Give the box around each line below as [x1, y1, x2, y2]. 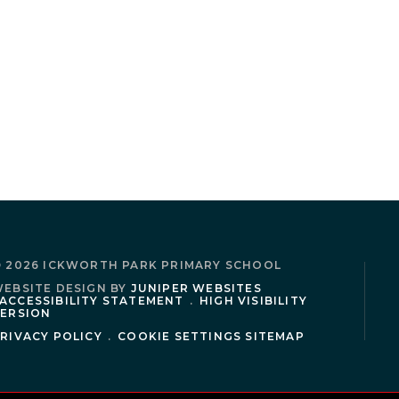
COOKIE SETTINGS [118, 329, 242, 343]
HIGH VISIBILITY [199, 293, 308, 307]
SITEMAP [245, 329, 305, 343]
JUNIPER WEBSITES [130, 281, 262, 295]
